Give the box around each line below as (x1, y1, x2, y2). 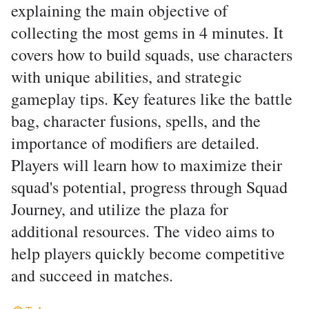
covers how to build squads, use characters (11, 43, 292, 66)
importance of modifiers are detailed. (11, 132, 259, 154)
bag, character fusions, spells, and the (11, 110, 261, 132)
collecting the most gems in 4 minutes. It (11, 21, 283, 43)
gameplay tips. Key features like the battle (11, 88, 292, 110)
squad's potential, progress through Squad (11, 176, 288, 198)
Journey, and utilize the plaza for (11, 198, 228, 220)
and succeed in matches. (11, 264, 173, 286)
